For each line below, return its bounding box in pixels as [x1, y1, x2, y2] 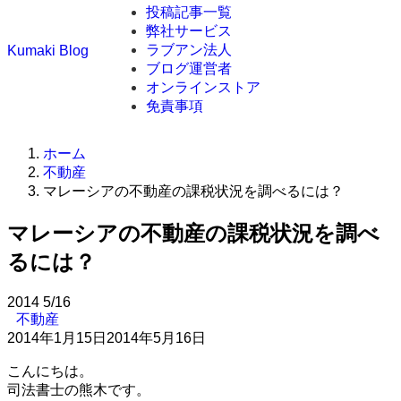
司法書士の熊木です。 [7, 381, 150, 397]
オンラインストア [146, 80, 260, 95]
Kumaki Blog [7, 42, 89, 58]
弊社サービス [146, 23, 232, 38]
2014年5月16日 [107, 329, 206, 346]
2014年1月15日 [7, 329, 107, 346]
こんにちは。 [7, 363, 93, 379]
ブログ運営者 [146, 61, 232, 76]
